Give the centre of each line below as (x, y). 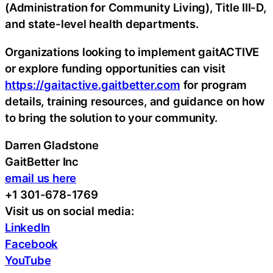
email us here (41, 178)
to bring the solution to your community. (112, 117)
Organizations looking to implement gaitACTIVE (132, 51)
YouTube (28, 261)
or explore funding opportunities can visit (115, 68)
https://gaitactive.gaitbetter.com (93, 84)
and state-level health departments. (102, 24)
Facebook (32, 244)
